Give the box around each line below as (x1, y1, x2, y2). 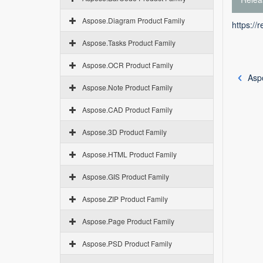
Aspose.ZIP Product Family (82, 194, 168, 204)
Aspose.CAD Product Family (82, 104, 173, 114)
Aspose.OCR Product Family (82, 60, 173, 70)
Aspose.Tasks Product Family (82, 38, 176, 48)
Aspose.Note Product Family (82, 82, 173, 92)
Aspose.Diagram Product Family (82, 15, 185, 25)
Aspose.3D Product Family (82, 127, 167, 137)
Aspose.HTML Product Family (82, 149, 177, 159)
